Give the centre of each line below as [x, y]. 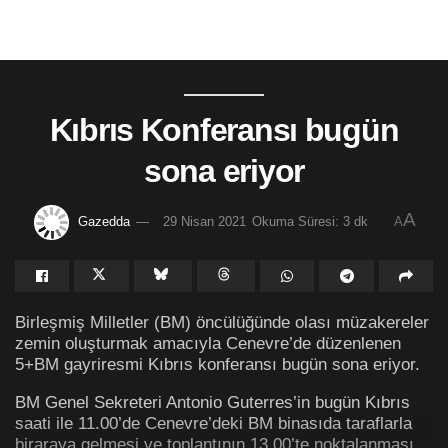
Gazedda [104, 221]
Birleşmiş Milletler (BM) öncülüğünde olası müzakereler [222, 321]
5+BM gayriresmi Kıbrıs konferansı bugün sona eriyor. [217, 363]
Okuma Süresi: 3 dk [310, 221]
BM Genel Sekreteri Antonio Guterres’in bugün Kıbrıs [212, 402]
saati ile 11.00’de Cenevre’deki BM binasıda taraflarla [213, 423]
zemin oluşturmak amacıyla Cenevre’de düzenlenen [208, 342]
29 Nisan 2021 [204, 221]
